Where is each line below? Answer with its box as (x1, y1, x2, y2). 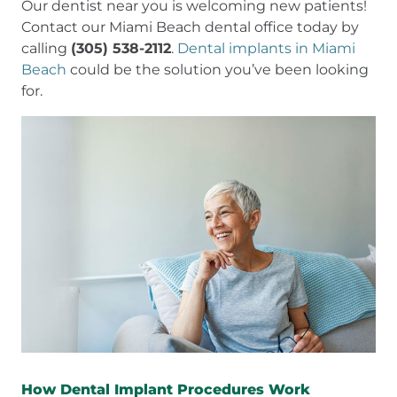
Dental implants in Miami (177, 40, 355, 57)
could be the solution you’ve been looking (66, 61, 369, 78)
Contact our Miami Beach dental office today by (21, 19, 359, 35)
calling (21, 40, 71, 57)
